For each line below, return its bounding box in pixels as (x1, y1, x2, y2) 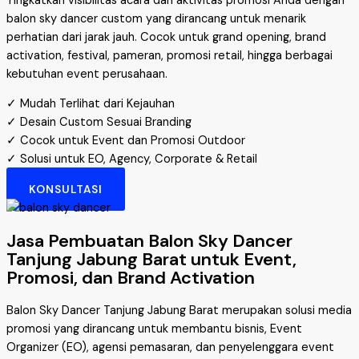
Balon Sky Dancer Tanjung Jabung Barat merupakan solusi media (6, 303, 352, 319)
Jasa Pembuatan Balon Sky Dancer (6, 229, 292, 253)
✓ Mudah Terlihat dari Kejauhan (6, 96, 175, 112)
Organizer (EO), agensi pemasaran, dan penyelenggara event (6, 340, 334, 356)
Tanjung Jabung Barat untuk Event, (6, 248, 296, 272)
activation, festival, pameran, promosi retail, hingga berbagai (6, 47, 333, 63)
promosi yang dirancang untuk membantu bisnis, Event (6, 321, 302, 337)
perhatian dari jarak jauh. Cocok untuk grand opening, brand (6, 29, 326, 45)
